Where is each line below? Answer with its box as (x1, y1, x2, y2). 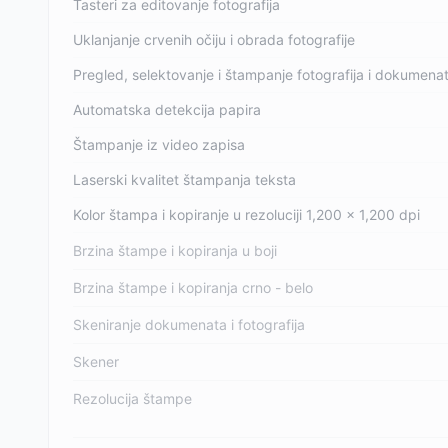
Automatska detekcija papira (73, 101, 261, 118)
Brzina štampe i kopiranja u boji (73, 242, 277, 259)
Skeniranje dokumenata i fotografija (73, 316, 305, 333)
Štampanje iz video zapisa (73, 136, 245, 153)
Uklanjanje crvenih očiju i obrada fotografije (73, 31, 355, 48)
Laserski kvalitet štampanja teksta (73, 171, 296, 188)
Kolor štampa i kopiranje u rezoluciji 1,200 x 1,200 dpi (73, 206, 420, 223)
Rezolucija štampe (73, 390, 192, 407)
